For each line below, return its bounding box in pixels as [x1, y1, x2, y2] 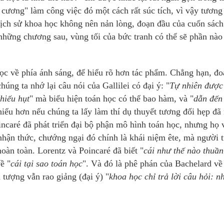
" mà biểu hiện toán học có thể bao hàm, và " [29, 93, 193, 104]
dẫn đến [193, 93, 222, 104]
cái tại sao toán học [10, 158, 82, 169]
